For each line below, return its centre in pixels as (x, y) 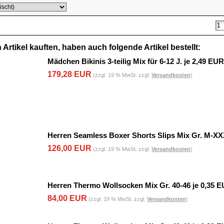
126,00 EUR (69, 148)
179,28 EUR (69, 74)
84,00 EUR (67, 198)
